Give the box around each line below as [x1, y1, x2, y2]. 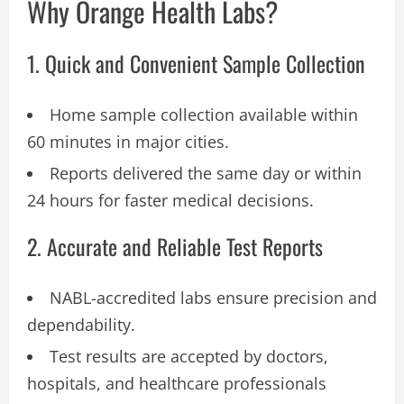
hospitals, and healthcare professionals [27, 372, 326, 394]
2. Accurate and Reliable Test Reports [27, 229, 323, 262]
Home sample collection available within [50, 103, 358, 125]
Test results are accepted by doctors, [50, 344, 328, 367]
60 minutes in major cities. [27, 130, 229, 152]
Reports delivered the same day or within [50, 161, 362, 184]
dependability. [27, 313, 135, 335]
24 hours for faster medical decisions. [27, 188, 314, 211]
